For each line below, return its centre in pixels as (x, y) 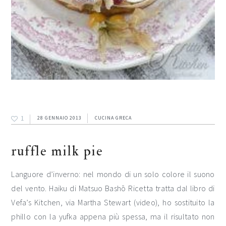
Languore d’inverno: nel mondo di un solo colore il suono (113, 174)
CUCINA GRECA (114, 118)
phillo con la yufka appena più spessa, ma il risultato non (113, 216)
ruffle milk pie (58, 151)
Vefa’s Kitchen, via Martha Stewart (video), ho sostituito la (113, 202)
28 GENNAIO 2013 (60, 118)
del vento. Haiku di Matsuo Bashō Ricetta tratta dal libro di (113, 188)
